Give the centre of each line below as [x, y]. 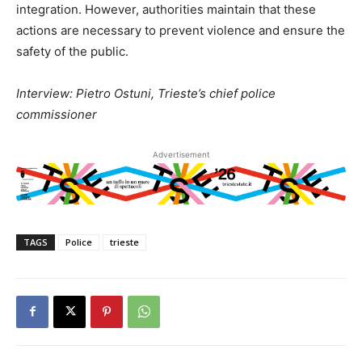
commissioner [57, 114]
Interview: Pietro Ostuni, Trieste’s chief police [146, 93]
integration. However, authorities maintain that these [166, 9]
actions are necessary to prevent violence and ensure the [181, 30]
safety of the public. [72, 51]
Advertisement [181, 154]
